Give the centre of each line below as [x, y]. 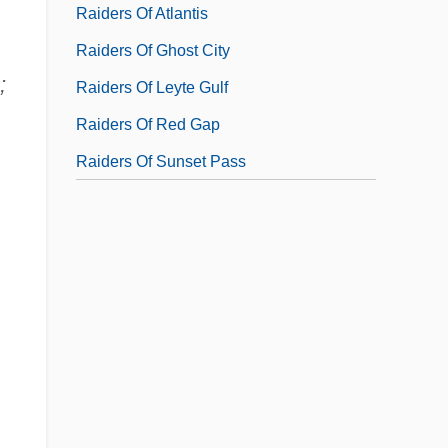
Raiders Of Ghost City [153, 50]
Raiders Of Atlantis [142, 13]
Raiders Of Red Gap [148, 124]
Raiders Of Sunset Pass [161, 161]
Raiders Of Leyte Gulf [152, 87]
